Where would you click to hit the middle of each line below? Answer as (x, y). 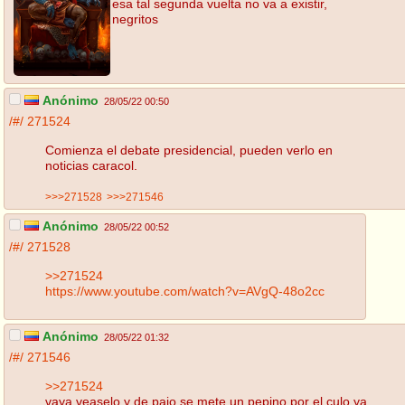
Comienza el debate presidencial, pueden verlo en (189, 150)
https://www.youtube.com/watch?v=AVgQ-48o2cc (185, 291)
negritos (135, 19)
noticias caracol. (91, 165)
